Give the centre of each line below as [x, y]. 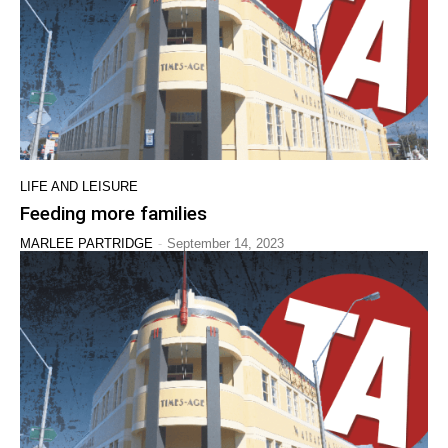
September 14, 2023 [225, 244]
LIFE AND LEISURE [79, 187]
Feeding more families [113, 214]
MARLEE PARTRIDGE [86, 244]
